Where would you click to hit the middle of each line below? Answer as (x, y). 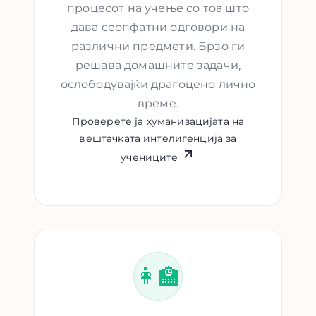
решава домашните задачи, (158, 66)
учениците (150, 158)
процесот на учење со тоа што (158, 8)
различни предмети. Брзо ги (158, 47)
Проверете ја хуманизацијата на (158, 122)
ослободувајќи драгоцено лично (158, 85)
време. (158, 104)
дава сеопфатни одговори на (158, 28)
